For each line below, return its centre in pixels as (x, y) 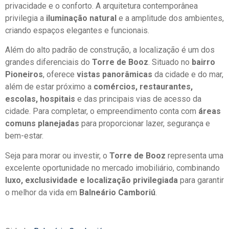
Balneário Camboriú (117, 192)
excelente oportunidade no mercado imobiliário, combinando (112, 168)
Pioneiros (24, 75)
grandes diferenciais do (49, 62)
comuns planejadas (42, 124)
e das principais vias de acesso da (138, 99)
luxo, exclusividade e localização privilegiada (91, 180)
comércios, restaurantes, (143, 87)
